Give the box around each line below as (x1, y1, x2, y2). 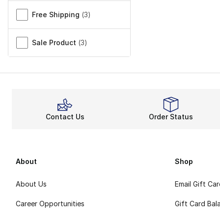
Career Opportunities (16, 199, 84, 208)
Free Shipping (32, 10, 80, 19)
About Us (16, 180, 47, 189)
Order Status (149, 112, 193, 121)
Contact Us (45, 112, 84, 121)
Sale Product (32, 38, 76, 47)
